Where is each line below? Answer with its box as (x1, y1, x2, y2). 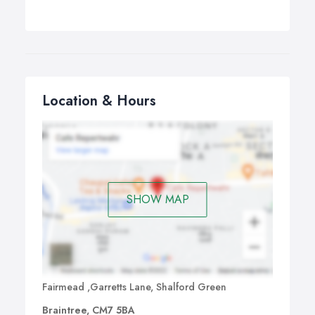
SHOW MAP (126, 191, 189, 207)
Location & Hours (42, 91, 156, 111)
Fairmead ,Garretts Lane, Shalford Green (42, 280, 226, 295)
